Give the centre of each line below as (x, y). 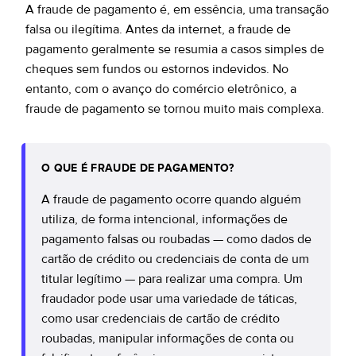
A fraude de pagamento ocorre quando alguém (171, 199)
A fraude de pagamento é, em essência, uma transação (177, 10)
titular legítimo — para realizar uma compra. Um (172, 279)
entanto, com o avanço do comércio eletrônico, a (161, 89)
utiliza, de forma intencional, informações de (164, 219)
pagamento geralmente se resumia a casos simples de (175, 49)
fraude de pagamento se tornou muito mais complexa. (175, 109)
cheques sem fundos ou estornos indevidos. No (157, 69)
